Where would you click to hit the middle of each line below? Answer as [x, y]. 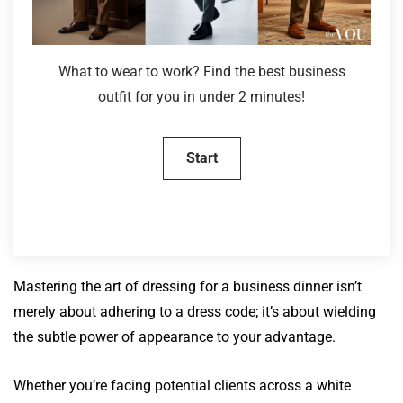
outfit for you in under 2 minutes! [201, 96]
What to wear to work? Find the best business [201, 71]
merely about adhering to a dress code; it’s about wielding [195, 311]
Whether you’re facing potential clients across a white [182, 385]
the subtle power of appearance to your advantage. [175, 336]
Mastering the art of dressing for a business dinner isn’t [188, 286]
